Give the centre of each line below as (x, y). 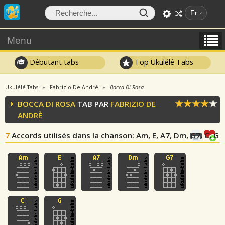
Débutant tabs (53, 62)
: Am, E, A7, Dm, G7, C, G (176, 135)
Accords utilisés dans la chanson (72, 135)
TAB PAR (93, 104)
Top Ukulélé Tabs (163, 62)
